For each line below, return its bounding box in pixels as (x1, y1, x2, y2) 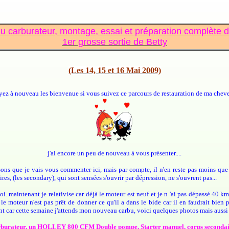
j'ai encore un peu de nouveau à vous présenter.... (48, 149, 181, 157)
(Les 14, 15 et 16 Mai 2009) (68, 66, 161, 75)
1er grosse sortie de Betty (62, 37, 167, 47)
